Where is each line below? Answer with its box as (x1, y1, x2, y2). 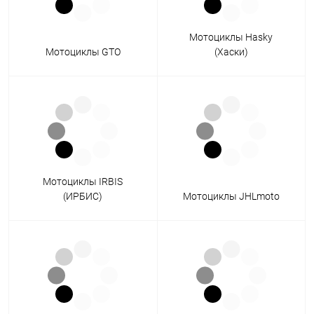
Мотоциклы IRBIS (43, 176, 123, 188)
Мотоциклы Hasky (189, 32, 273, 43)
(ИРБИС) (63, 191, 103, 203)
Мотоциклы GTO (45, 46, 121, 58)
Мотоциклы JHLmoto (182, 191, 280, 203)
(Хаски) (214, 46, 248, 58)
